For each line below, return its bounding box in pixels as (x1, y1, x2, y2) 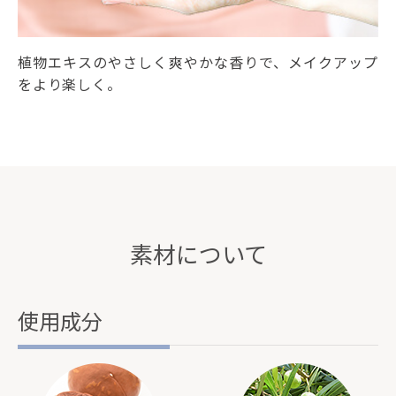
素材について (129, 240, 267, 270)
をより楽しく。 (18, 75, 122, 95)
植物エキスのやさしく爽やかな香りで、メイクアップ (18, 53, 378, 72)
